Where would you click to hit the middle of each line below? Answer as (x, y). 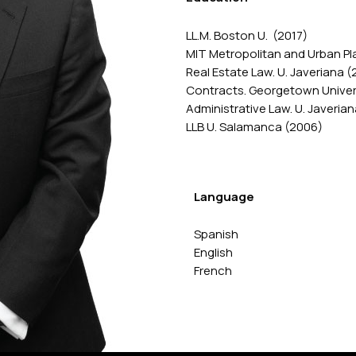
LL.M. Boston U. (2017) (247, 35)
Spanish (216, 234)
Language (224, 196)
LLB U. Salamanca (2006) (254, 126)
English (213, 253)
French (213, 271)
